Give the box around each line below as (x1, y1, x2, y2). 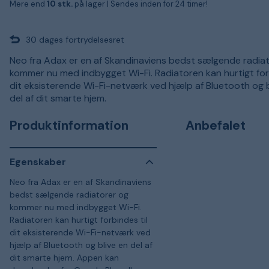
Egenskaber (10, 156, 66, 168)
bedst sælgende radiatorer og (10, 189, 128, 200)
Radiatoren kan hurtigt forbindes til (10, 214, 148, 225)
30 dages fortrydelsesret (26, 34, 124, 45)
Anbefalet (186, 116, 246, 134)
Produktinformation (10, 116, 128, 134)
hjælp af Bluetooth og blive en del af (10, 239, 153, 250)
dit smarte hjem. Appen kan (10, 252, 119, 263)
